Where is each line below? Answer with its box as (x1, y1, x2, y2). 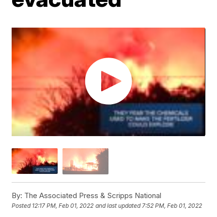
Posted (12, 202, 32, 210)
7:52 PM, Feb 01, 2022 (142, 202, 202, 210)
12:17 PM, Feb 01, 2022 (32, 202, 94, 210)
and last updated (95, 202, 141, 210)
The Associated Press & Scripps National (22, 190, 162, 200)
